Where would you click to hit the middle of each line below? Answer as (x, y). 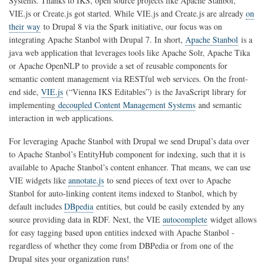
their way (25, 26)
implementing (32, 104)
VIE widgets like (39, 180)
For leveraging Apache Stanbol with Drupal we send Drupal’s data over (129, 141)
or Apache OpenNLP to (49, 65)
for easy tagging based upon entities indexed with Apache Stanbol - (122, 232)
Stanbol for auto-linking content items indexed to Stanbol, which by (123, 193)
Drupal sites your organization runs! (69, 258)
